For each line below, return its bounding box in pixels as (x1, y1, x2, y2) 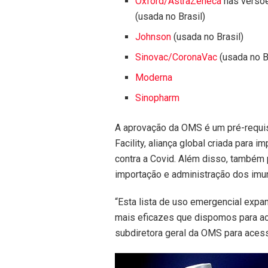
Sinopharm (135, 92, 180, 104)
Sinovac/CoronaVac (135, 51, 218, 63)
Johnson (135, 31, 172, 43)
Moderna (135, 72, 173, 84)
